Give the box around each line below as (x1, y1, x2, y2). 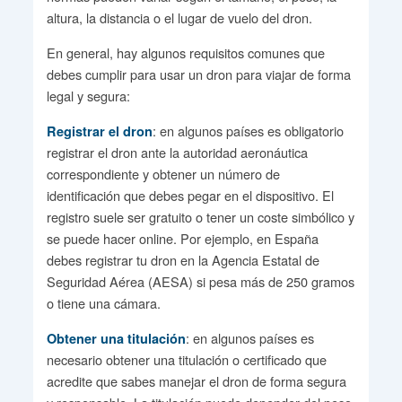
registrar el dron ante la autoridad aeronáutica (46, 143, 308, 162)
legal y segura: (46, 86, 130, 105)
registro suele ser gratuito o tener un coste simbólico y (46, 207, 354, 226)
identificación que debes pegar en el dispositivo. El (46, 186, 334, 205)
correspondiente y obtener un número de (46, 164, 280, 183)
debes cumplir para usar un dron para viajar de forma (46, 65, 351, 83)
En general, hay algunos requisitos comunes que (46, 43, 325, 62)
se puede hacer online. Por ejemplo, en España (46, 229, 319, 248)
